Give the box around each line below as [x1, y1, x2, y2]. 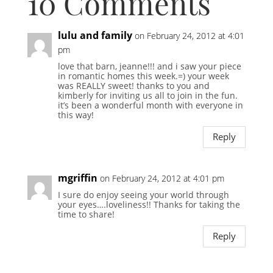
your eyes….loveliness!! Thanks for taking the [57, 198, 240, 210]
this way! [57, 108, 94, 121]
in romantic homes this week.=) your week [57, 69, 229, 82]
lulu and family [57, 28, 132, 42]
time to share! [57, 208, 115, 220]
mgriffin [57, 171, 97, 185]
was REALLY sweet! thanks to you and [57, 79, 210, 91]
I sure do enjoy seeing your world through [57, 188, 229, 200]
